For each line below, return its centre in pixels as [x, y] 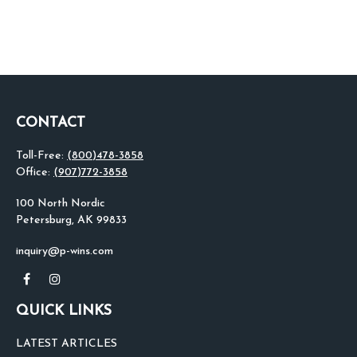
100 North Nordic [61, 204]
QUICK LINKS [64, 311]
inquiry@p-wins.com [65, 251]
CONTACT [51, 123]
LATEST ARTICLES [67, 344]
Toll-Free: [41, 156]
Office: [35, 173]
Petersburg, [45, 220]
